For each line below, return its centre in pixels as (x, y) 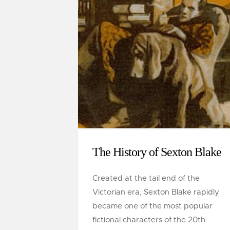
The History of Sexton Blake (157, 152)
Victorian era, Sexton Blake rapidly (156, 192)
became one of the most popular (152, 206)
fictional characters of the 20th (149, 220)
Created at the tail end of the (146, 178)
